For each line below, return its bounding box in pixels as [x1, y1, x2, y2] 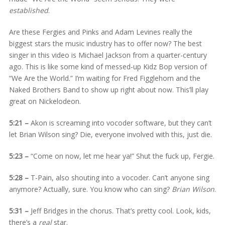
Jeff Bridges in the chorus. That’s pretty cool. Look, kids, [28, 205, 211, 215]
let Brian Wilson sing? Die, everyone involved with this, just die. [9, 129, 212, 139]
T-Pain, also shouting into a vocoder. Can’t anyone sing [28, 172, 209, 182]
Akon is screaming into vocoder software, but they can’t [28, 118, 212, 128]
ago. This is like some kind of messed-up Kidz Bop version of [9, 61, 207, 71]
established [9, 5, 48, 15]
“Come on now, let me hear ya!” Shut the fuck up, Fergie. [28, 151, 214, 161]
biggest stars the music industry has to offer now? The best [9, 38, 202, 48]
